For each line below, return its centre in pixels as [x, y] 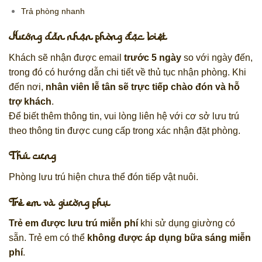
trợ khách [30, 101]
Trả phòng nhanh [53, 11]
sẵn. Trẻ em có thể [48, 238]
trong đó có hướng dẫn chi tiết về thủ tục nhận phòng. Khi [127, 72]
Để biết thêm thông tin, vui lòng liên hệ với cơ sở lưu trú [124, 116]
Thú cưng [32, 157]
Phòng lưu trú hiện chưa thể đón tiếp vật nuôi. [104, 177]
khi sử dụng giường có [187, 223]
